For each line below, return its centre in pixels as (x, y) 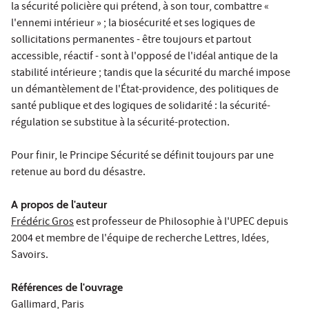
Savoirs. (31, 256)
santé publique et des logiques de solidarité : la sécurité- (141, 107)
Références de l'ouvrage (67, 287)
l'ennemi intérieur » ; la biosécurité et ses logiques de (133, 24)
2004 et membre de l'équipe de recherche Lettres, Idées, (140, 239)
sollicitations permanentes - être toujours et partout (131, 40)
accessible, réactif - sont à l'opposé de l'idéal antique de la (144, 57)
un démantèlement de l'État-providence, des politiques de (145, 90)
